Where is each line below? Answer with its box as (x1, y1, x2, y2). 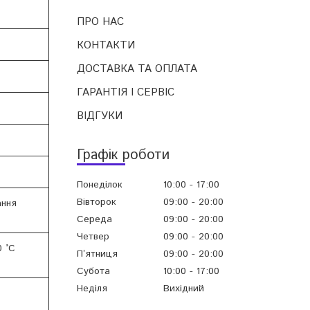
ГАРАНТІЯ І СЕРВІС (77, 84, 174, 100)
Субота (77, 264, 110, 279)
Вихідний (163, 282, 204, 296)
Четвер (77, 229, 109, 244)
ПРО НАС (77, 14, 124, 29)
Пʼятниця (77, 247, 118, 262)
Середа (77, 212, 112, 226)
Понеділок (77, 177, 122, 192)
